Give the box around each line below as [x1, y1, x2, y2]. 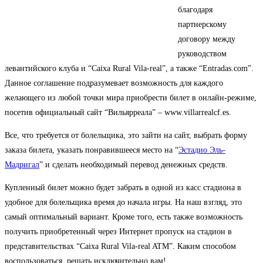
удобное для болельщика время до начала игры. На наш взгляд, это [5, 198, 242, 207]
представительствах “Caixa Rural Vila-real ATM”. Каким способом [5, 242, 236, 251]
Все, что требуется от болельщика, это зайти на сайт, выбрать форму [5, 131, 247, 140]
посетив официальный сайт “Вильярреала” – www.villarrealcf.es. [5, 108, 231, 117]
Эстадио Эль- [178, 146, 225, 155]
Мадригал [5, 160, 39, 170]
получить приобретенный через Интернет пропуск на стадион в [5, 227, 232, 237]
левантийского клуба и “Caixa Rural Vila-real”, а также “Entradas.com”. [5, 64, 254, 73]
